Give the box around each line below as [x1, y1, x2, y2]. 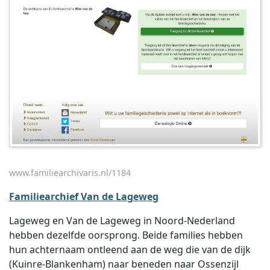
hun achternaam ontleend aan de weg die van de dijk [9, 243, 251, 256]
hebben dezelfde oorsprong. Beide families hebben [9, 228, 243, 242]
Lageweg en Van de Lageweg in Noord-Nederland [9, 214, 235, 227]
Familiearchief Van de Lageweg [9, 190, 159, 203]
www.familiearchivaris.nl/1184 [9, 167, 131, 178]
